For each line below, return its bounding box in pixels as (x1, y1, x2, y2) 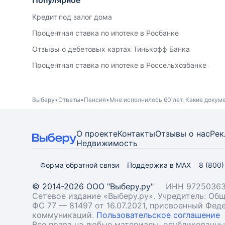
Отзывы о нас (155, 129, 210, 139)
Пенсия (84, 95, 106, 103)
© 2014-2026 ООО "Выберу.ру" (32, 181, 154, 191)
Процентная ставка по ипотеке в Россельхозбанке (32, 61, 206, 69)
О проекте (76, 129, 118, 139)
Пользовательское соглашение (96, 210, 220, 220)
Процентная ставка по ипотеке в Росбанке (32, 29, 179, 37)
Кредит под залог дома (32, 13, 112, 21)
